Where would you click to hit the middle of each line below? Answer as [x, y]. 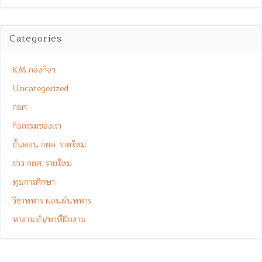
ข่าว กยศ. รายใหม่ [42, 163]
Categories [36, 38]
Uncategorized [40, 88]
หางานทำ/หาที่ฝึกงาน [49, 219]
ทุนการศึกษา [34, 182]
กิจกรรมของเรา [37, 126]
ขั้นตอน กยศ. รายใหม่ [49, 144]
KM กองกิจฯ [34, 70]
